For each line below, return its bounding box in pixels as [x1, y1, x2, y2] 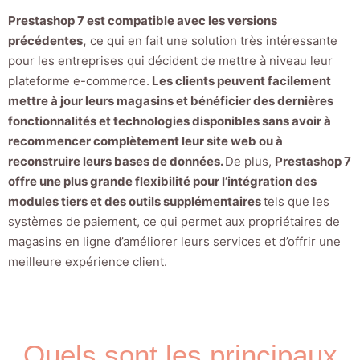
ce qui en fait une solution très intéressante [87, 33, 337, 49]
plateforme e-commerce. [8, 73, 149, 89]
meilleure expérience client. [8, 254, 167, 270]
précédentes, [8, 33, 87, 49]
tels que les [264, 194, 329, 210]
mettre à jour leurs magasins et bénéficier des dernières [8, 93, 333, 109]
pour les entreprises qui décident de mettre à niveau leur [8, 53, 333, 69]
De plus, [225, 153, 275, 170]
